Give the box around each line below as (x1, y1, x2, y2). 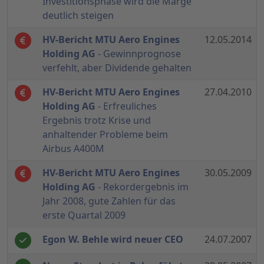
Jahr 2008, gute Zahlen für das (42, 194, 176, 208)
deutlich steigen (42, 9, 114, 22)
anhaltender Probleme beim (42, 128, 168, 141)
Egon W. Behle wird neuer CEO (42, 233, 183, 246)
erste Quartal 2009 (42, 209, 126, 222)
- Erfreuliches (95, 100, 157, 113)
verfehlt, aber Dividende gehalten (42, 61, 192, 75)
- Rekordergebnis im (95, 180, 189, 194)
